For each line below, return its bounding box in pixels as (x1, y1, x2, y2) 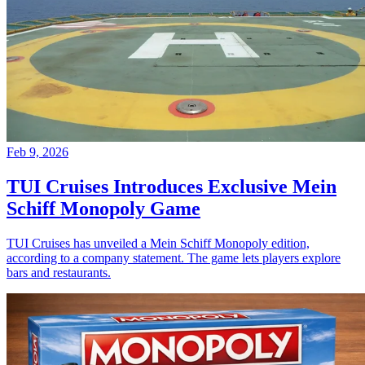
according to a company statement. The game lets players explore (7, 251, 341, 266)
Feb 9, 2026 (7, 145, 68, 160)
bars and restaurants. (7, 266, 111, 280)
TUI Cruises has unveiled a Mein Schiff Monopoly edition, (7, 236, 310, 251)
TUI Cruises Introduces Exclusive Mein (7, 176, 336, 198)
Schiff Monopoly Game (7, 198, 200, 220)
